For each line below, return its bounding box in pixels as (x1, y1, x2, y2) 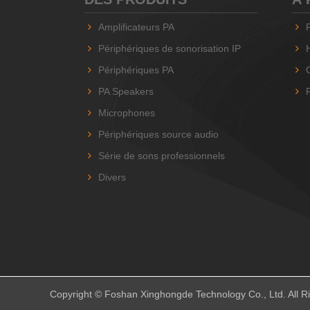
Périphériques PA (98, 64, 174, 76)
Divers (98, 172, 126, 183)
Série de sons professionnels (98, 150, 225, 162)
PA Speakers (98, 86, 154, 98)
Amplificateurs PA (98, 21, 174, 33)
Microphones (98, 107, 155, 119)
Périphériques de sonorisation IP (98, 43, 241, 55)
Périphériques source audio (98, 129, 219, 140)
